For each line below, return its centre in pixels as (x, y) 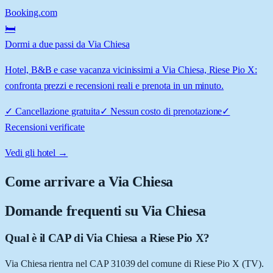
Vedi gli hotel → (37, 152)
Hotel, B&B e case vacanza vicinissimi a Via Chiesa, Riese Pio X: (131, 69)
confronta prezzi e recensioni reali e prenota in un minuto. (115, 85)
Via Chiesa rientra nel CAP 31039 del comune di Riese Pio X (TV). (134, 264)
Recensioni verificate (45, 127)
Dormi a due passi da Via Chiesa (67, 44)
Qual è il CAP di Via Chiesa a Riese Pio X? (107, 238)
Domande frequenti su (73, 211)
